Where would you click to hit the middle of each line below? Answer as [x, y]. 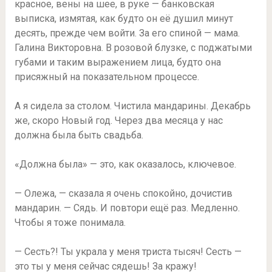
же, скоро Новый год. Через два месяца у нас [118, 120]
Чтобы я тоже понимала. [70, 222]
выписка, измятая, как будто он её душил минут [124, 18]
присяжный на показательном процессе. [107, 76]
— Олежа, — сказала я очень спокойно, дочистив [123, 193]
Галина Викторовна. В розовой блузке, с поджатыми [133, 47]
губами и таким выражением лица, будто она [117, 62]
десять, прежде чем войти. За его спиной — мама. [127, 33]
